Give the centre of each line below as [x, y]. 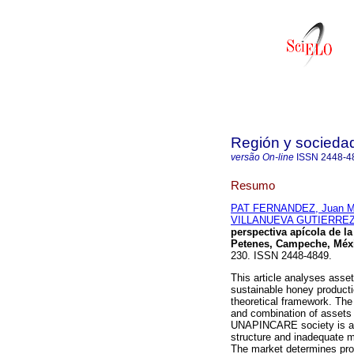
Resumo [253, 185]
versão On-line [262, 157]
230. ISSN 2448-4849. [281, 256]
